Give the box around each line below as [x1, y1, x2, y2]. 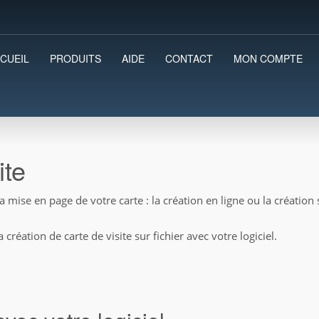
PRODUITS [50, 51, 101, 66]
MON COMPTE [234, 51, 303, 66]
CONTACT [165, 51, 213, 66]
